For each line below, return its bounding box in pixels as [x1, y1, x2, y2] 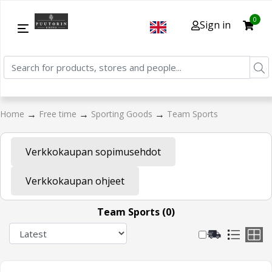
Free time [39, 108, 79, 120]
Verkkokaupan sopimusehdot [25, 145, 161, 158]
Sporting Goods [91, 108, 155, 120]
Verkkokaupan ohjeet [25, 174, 124, 188]
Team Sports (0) [97, 205, 175, 219]
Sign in [200, 18, 231, 32]
